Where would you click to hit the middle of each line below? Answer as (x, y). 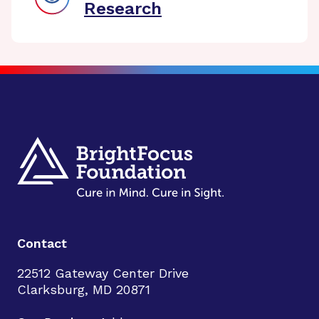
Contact (42, 243)
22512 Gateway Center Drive (103, 273)
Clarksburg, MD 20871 (84, 289)
